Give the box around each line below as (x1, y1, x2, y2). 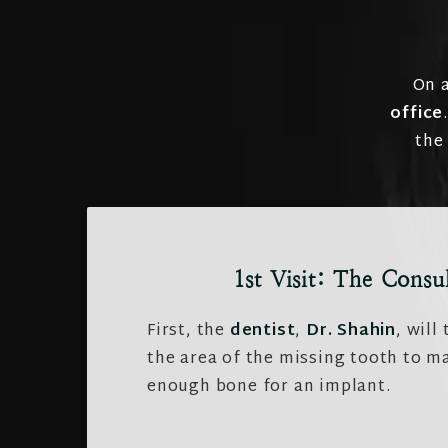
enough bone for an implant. (147, 373, 391, 402)
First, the (147, 317, 230, 346)
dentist (229, 317, 296, 346)
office (390, 100, 444, 129)
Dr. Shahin (306, 317, 397, 346)
